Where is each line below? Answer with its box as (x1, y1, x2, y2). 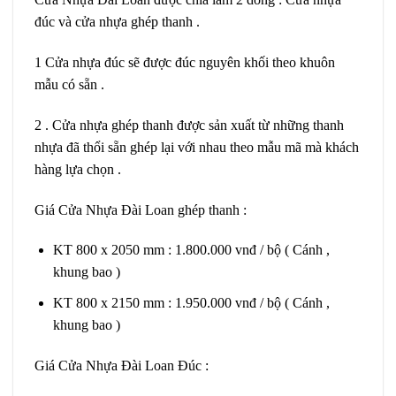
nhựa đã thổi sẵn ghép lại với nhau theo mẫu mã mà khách (34, 139, 359, 155)
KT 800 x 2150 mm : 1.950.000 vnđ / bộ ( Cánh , (52, 294, 330, 310)
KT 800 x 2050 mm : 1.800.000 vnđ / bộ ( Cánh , (52, 242, 330, 258)
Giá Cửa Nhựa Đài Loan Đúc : (34, 357, 209, 373)
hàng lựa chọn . (34, 161, 121, 177)
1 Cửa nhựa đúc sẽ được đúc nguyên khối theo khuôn (34, 54, 335, 70)
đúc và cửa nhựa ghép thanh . (34, 14, 200, 30)
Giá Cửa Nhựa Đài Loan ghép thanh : (34, 202, 247, 217)
